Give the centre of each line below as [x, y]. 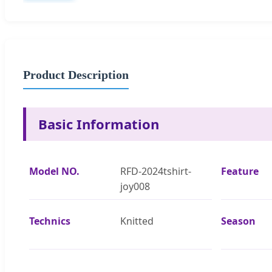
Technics [50, 221]
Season [238, 221]
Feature [240, 171]
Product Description [76, 74]
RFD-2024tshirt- [156, 171]
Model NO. [54, 171]
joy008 [135, 186]
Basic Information [99, 124]
